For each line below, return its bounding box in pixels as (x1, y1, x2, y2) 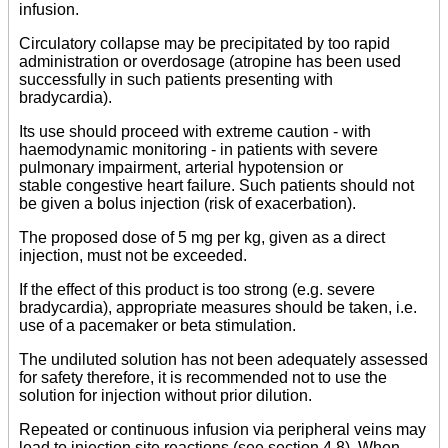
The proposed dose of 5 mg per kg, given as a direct (19, 228, 385, 246)
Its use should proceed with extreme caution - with (19, 122, 371, 140)
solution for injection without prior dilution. (19, 386, 312, 404)
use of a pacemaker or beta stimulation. (19, 316, 296, 334)
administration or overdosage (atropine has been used (19, 52, 401, 70)
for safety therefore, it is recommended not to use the (19, 368, 387, 386)
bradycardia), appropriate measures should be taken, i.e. (19, 298, 417, 316)
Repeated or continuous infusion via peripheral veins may (19, 420, 426, 438)
